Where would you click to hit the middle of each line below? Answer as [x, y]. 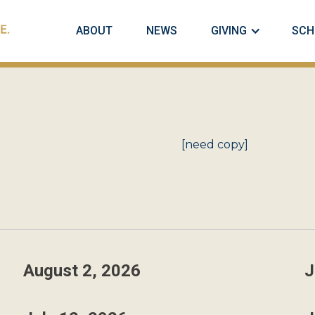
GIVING [229, 31]
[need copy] [214, 144]
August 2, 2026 [82, 271]
